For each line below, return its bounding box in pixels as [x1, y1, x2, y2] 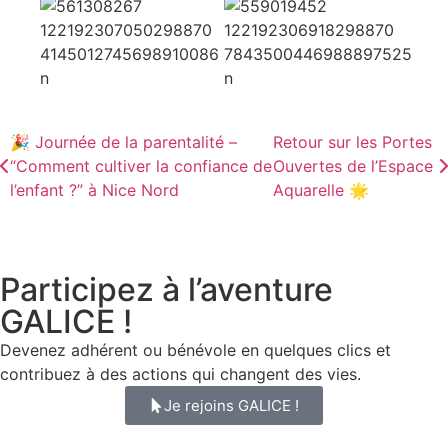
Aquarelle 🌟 [272, 180, 369, 201]
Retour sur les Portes [272, 132, 432, 153]
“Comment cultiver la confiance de [10, 156, 272, 177]
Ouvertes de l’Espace [272, 156, 433, 177]
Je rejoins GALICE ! [164, 396, 299, 416]
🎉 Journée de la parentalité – [10, 132, 237, 153]
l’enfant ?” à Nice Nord [10, 180, 179, 201]
